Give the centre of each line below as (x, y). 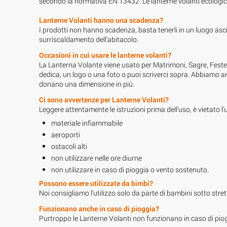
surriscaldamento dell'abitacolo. (89, 39)
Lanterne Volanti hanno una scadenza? (101, 20)
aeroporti (66, 134)
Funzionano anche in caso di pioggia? (99, 208)
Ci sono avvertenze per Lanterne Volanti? (104, 99)
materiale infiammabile (87, 123)
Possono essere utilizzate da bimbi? (96, 183)
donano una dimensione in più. (87, 84)
